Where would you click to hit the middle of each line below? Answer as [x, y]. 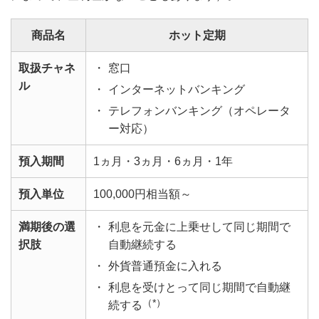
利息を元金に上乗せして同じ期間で [199, 227]
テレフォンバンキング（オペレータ [199, 111]
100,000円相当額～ [142, 194]
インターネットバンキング [177, 90]
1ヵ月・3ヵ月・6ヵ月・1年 [163, 162]
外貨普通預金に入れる [165, 266]
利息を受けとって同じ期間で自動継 [199, 288]
